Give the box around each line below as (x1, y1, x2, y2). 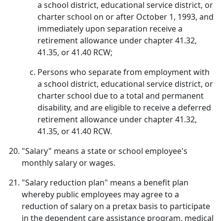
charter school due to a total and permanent (37, 90, 204, 101)
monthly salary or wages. (22, 157, 115, 168)
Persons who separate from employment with (37, 67, 210, 77)
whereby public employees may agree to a (22, 189, 179, 200)
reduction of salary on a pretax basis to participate (22, 201, 210, 212)
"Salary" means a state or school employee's (22, 146, 187, 156)
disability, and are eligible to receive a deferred (37, 102, 211, 113)
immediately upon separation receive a (37, 23, 183, 34)
